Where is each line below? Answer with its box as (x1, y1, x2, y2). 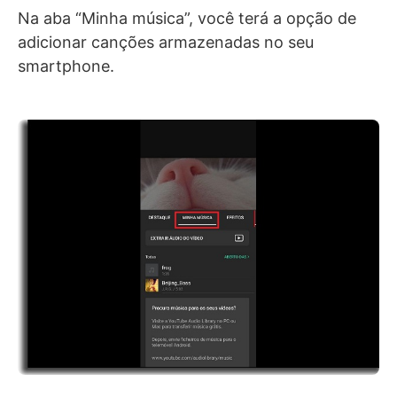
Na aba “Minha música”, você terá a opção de (18, 9, 356, 28)
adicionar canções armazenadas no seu (18, 33, 314, 52)
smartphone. (18, 57, 114, 76)
